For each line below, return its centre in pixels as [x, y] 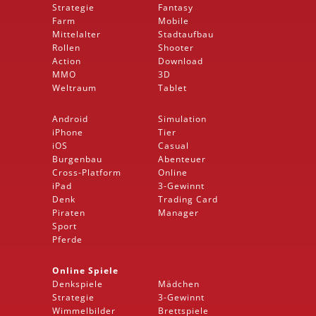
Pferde [67, 239]
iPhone [68, 132]
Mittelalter [77, 34]
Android [70, 119]
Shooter [176, 47]
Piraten [69, 212]
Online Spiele [85, 270]
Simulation [182, 119]
